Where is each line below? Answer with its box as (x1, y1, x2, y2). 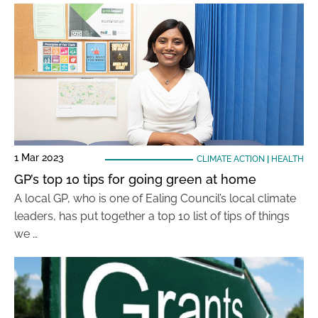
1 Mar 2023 (14, 152, 64, 163)
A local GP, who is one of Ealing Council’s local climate (14, 192, 296, 205)
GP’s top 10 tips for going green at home (14, 172, 256, 187)
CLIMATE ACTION (196, 154, 265, 164)
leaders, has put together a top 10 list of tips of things (14, 209, 290, 223)
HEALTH (270, 154, 304, 164)
